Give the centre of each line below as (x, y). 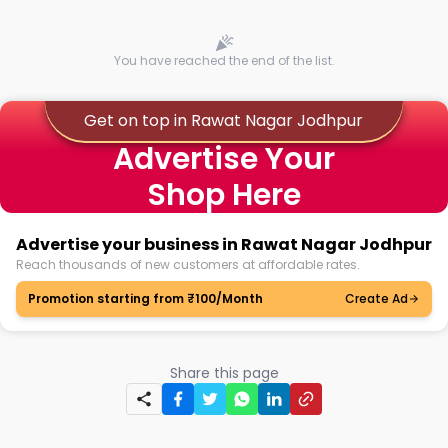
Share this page (224, 373)
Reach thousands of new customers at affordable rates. (188, 264)
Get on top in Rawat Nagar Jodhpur (224, 120)
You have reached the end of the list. (224, 60)
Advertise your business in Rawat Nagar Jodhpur (224, 244)
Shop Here (224, 195)
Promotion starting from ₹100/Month (145, 298)
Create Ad (376, 298)
